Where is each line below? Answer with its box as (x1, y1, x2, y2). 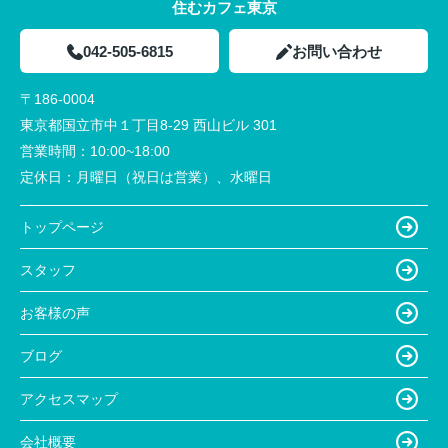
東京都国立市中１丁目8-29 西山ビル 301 (20, 117, 277, 134)
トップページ (20, 218, 104, 235)
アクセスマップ (20, 390, 118, 407)
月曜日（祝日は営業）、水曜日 (76, 169, 272, 186)
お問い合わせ (291, 43, 382, 61)
